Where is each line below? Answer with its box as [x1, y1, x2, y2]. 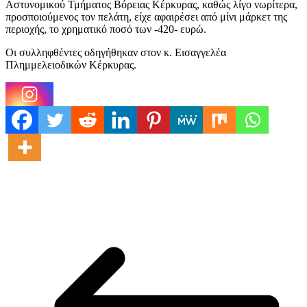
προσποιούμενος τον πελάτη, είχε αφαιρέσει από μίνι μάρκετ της [5, 11, 287, 23]
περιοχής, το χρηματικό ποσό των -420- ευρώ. [5, 23, 206, 36]
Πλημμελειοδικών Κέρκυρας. [5, 59, 136, 71]
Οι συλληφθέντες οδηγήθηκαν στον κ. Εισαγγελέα [5, 47, 226, 59]
